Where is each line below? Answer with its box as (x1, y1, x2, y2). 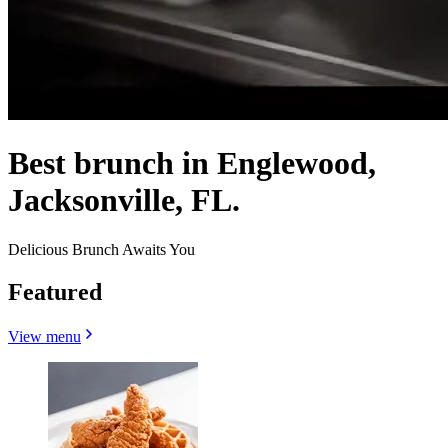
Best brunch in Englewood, (8, 145, 376, 182)
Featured (8, 278, 102, 305)
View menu (8, 327, 81, 345)
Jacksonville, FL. (8, 182, 240, 219)
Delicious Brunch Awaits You (8, 240, 195, 258)
